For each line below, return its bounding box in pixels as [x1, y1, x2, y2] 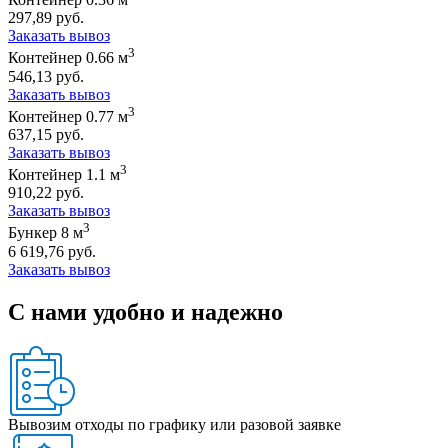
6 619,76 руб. [8, 242, 96, 260]
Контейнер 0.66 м [8, 49, 128, 67]
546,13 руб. [8, 67, 84, 85]
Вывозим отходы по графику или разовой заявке [8, 415, 341, 433]
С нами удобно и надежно [8, 298, 283, 325]
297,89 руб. [8, 9, 84, 27]
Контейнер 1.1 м [8, 166, 120, 184]
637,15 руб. [8, 126, 84, 144]
